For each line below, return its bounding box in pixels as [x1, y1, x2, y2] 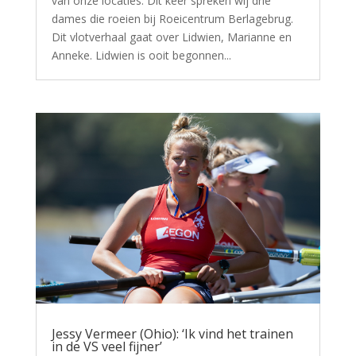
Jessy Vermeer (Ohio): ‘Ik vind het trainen [51, 324, 293, 342]
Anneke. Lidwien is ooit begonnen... [51, 48, 231, 64]
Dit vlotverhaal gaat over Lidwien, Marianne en [51, 29, 292, 45]
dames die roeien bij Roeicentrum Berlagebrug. [51, 11, 293, 27]
